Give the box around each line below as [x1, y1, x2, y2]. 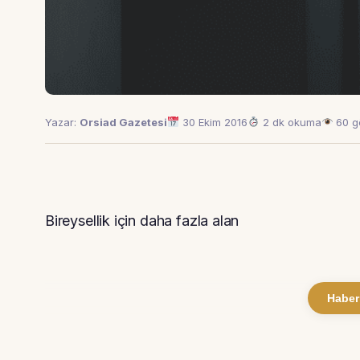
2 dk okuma [259, 115, 321, 129]
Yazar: [45, 115, 80, 129]
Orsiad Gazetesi [80, 115, 167, 129]
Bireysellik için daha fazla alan [45, 211, 239, 229]
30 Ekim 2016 [178, 115, 247, 129]
